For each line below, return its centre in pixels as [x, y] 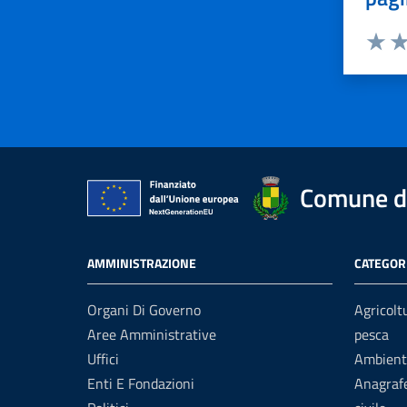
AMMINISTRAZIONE [142, 263]
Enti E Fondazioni [141, 383]
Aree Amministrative [152, 334]
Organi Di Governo [144, 309]
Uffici [103, 358]
